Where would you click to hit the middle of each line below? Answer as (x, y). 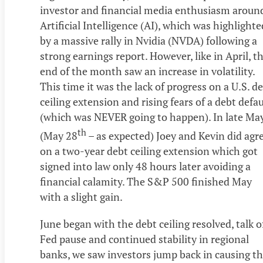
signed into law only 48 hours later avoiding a (145, 166)
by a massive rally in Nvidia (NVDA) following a (149, 41)
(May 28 (59, 136)
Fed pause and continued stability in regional (144, 239)
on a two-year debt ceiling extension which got (149, 151)
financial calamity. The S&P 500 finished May (146, 182)
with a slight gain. (81, 197)
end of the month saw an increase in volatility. (147, 71)
